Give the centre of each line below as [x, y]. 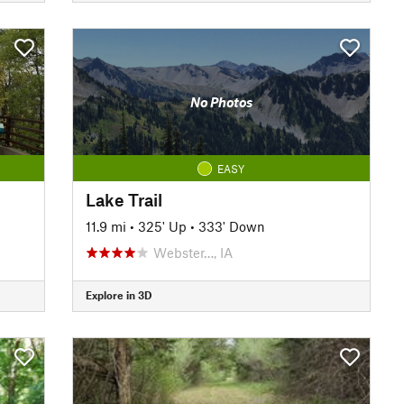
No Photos [221, 102]
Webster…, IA [193, 252]
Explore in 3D [118, 295]
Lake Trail [124, 199]
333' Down [231, 226]
